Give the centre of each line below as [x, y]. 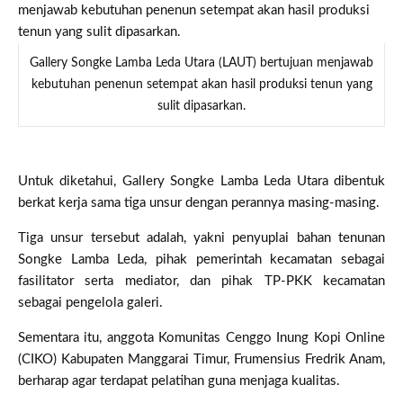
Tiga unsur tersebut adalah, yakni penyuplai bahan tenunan [201, 237]
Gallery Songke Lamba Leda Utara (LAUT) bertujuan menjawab [201, 63]
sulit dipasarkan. [201, 106]
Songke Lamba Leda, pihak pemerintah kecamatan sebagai [201, 259]
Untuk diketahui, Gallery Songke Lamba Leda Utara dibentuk [201, 181]
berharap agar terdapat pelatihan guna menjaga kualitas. [179, 381]
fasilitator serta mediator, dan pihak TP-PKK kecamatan [201, 281]
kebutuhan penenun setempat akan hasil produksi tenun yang [201, 84]
